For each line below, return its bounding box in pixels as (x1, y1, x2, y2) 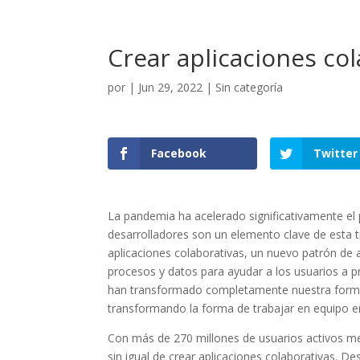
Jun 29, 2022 (138, 80, 203, 95)
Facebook (151, 145, 207, 161)
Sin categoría (215, 80, 284, 95)
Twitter (313, 145, 358, 161)
